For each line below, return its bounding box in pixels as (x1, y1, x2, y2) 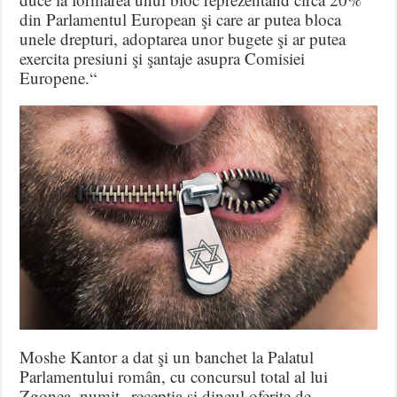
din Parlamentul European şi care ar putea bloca (19, 8, 342, 31)
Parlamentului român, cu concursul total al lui (19, 364, 329, 387)
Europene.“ (19, 66, 97, 90)
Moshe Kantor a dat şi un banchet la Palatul (19, 345, 315, 368)
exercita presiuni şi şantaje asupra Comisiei (19, 47, 306, 70)
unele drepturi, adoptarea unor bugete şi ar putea (19, 27, 346, 51)
